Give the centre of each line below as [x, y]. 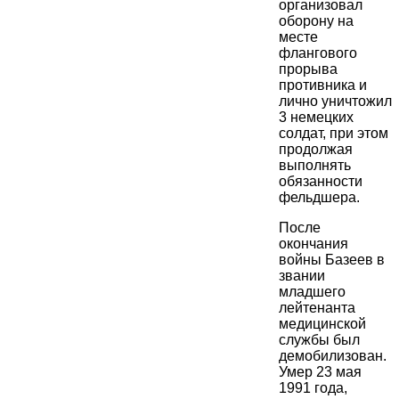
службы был [319, 340]
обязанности [321, 182]
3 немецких [316, 118]
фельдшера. [319, 198]
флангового [318, 53]
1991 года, [313, 388]
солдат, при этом [334, 134]
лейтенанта [317, 308]
